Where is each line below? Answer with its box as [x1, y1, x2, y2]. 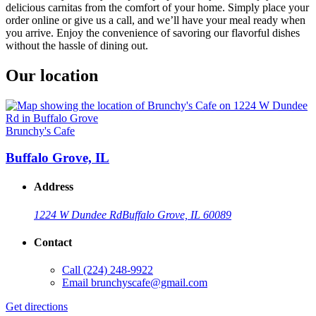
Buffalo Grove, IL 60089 [122, 208, 231, 221]
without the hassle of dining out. [6, 39, 148, 51]
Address [34, 181, 73, 193]
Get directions [6, 300, 68, 313]
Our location [6, 66, 98, 85]
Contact [34, 236, 72, 249]
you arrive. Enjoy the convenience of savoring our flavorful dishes [6, 26, 300, 39]
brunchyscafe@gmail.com [91, 276, 207, 289]
